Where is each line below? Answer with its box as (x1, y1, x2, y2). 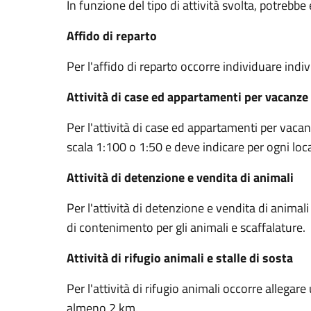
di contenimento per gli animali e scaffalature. (67, 218, 305, 237)
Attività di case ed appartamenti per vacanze (67, 87, 308, 106)
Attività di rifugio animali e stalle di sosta (67, 249, 293, 267)
